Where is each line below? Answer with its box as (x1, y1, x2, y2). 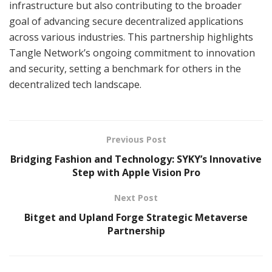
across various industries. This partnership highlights (9, 30, 253, 44)
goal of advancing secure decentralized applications (9, 15, 243, 29)
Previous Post (106, 134, 166, 146)
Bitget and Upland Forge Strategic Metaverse (24, 211, 248, 225)
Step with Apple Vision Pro (72, 166, 200, 180)
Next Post (114, 192, 158, 204)
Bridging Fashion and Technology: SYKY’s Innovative (10, 152, 262, 166)
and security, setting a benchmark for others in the (9, 62, 241, 76)
